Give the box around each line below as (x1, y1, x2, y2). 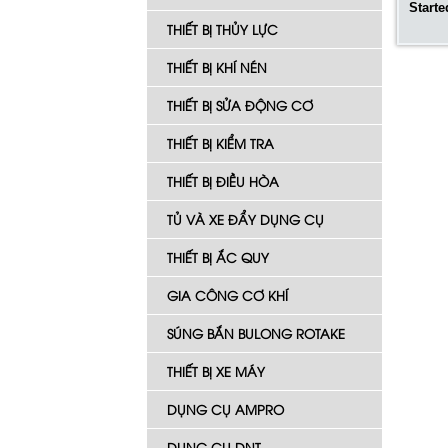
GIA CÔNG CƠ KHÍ (167, 286, 288, 304)
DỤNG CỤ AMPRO (167, 400, 284, 418)
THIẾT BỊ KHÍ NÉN (167, 58, 267, 76)
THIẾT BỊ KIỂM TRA (167, 134, 274, 152)
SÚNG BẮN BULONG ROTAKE (167, 324, 345, 342)
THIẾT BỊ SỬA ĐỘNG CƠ (167, 96, 313, 114)
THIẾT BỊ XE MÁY (167, 362, 265, 380)
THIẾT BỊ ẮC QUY (167, 248, 269, 266)
